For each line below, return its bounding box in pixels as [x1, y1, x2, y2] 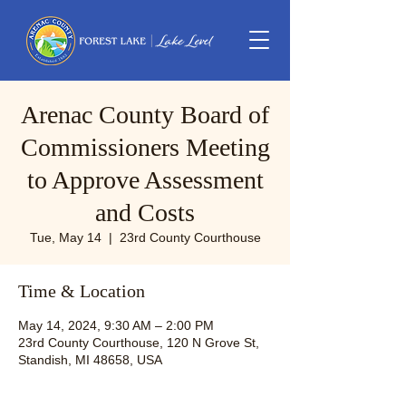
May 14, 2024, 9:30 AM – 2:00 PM [18, 318, 214, 333]
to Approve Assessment [26, 166, 264, 194]
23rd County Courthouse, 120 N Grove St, [18, 335, 259, 350]
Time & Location [18, 281, 145, 301]
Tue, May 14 [29, 230, 101, 245]
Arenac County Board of [21, 101, 269, 129]
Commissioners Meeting [20, 133, 270, 161]
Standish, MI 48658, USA [18, 353, 162, 367]
